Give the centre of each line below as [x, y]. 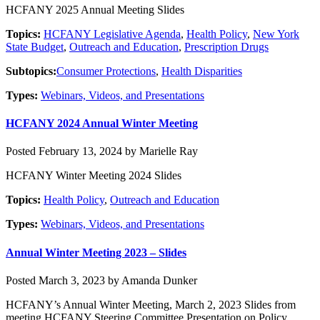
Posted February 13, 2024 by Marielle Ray [102, 151]
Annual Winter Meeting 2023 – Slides [96, 252]
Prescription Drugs [226, 46]
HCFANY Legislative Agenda [112, 34]
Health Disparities [202, 71]
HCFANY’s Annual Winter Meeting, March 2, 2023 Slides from [151, 304]
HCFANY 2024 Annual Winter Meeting [102, 124]
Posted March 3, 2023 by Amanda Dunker [101, 280]
